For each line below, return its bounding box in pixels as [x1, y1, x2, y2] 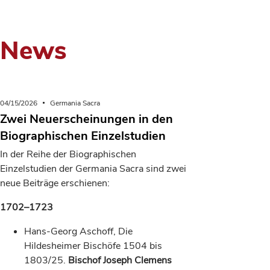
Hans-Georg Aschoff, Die [24, 225, 133, 238]
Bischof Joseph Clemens [68, 254, 172, 267]
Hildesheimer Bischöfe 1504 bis [24, 239, 162, 253]
